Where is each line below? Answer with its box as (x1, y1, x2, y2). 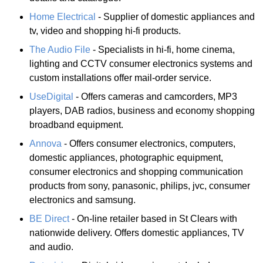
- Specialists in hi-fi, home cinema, (90, 44, 235, 55)
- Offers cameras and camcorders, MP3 (73, 91, 237, 102)
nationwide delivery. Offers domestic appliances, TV (29, 227, 244, 238)
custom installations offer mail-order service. (29, 72, 211, 83)
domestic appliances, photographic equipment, (29, 152, 223, 163)
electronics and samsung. (29, 194, 136, 205)
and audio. (29, 241, 73, 252)
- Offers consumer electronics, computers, (62, 138, 235, 149)
